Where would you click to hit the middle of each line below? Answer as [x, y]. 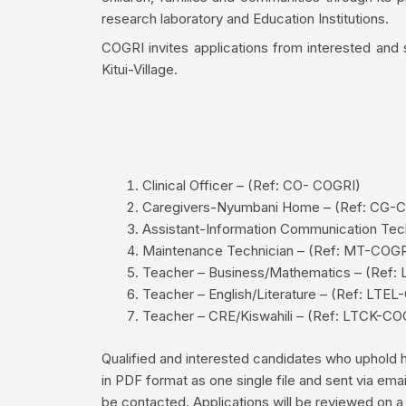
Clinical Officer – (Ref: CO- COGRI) [251, 186]
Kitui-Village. [140, 69]
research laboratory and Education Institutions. [245, 19]
